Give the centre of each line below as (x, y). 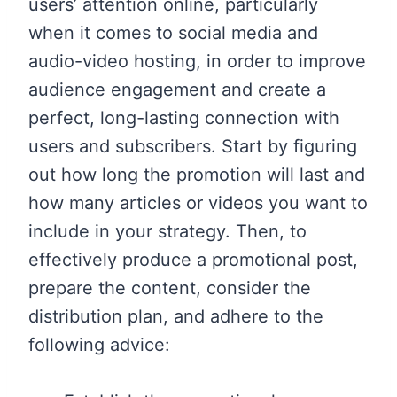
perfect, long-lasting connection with (184, 117)
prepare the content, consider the (170, 288)
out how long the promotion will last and (197, 174)
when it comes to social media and (173, 32)
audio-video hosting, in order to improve (197, 61)
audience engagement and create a (177, 89)
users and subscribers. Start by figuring (193, 146)
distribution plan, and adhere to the (176, 316)
